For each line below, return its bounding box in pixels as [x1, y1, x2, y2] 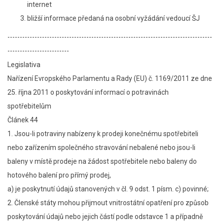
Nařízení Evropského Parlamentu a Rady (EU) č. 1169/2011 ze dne [7, 74, 212, 82]
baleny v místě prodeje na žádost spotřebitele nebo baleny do [7, 157, 197, 165]
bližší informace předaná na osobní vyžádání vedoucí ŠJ [27, 14, 200, 22]
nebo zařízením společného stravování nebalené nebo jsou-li [7, 144, 195, 151]
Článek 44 [7, 116, 38, 124]
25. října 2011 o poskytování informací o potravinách [7, 88, 169, 96]
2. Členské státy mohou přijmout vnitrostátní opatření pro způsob [7, 199, 209, 207]
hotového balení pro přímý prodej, [7, 171, 111, 179]
